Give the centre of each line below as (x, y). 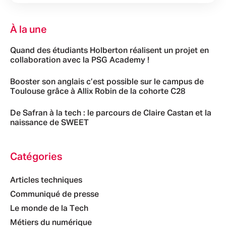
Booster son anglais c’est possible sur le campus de (107, 82)
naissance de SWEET (49, 123)
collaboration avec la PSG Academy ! (80, 60)
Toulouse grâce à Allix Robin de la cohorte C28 (98, 92)
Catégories (36, 157)
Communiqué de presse (54, 194)
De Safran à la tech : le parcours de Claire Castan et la (111, 113)
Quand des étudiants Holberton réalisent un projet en (109, 51)
